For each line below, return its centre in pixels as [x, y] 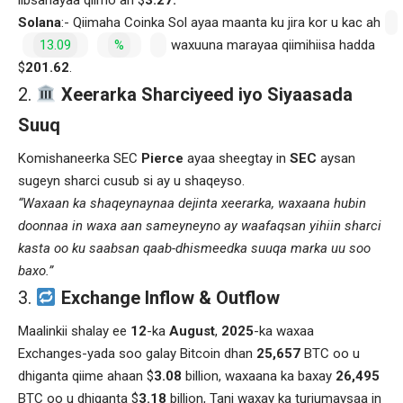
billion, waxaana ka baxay [259, 376]
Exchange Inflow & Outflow [168, 297]
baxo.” [36, 270]
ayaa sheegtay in [237, 158]
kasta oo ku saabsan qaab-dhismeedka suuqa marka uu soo [194, 248]
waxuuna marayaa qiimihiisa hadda [273, 45]
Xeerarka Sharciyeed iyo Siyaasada [204, 94]
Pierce [162, 158]
